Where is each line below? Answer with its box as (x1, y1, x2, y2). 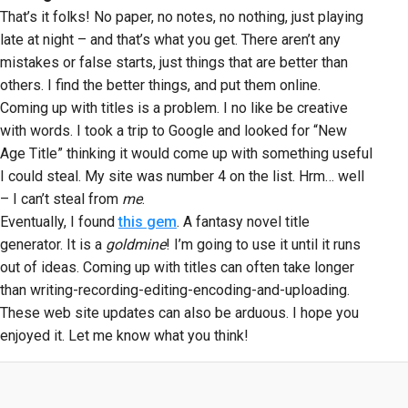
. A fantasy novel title (177, 213, 310, 231)
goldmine (106, 236, 166, 254)
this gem (118, 213, 177, 231)
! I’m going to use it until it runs (166, 236, 361, 254)
